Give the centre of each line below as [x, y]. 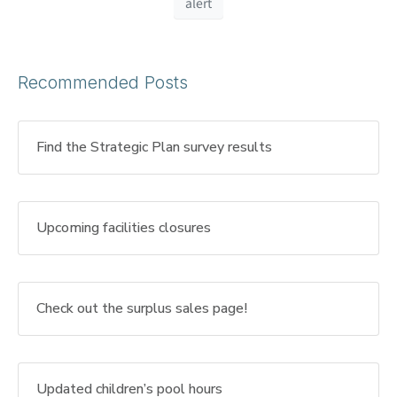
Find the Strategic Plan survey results [154, 147]
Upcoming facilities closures [124, 227]
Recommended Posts [103, 82]
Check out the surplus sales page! [142, 308]
